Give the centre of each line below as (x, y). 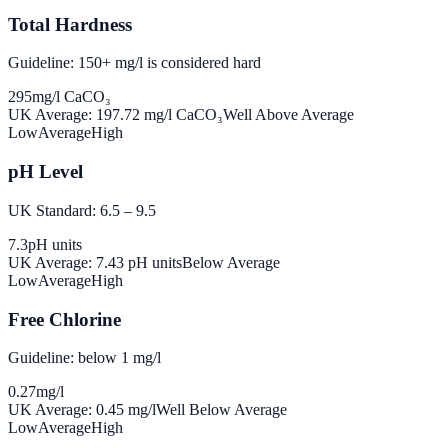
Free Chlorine (64, 319)
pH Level (45, 172)
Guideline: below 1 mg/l (84, 358)
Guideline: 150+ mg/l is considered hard (134, 63)
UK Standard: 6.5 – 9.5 (82, 210)
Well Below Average (221, 410)
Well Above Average (288, 115)
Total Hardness (70, 24)
